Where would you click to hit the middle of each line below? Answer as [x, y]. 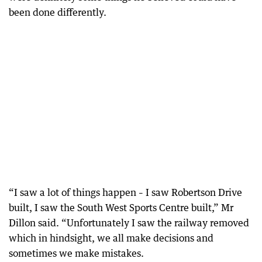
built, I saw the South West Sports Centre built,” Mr [121, 207]
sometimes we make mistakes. [76, 253]
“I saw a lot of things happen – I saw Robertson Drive [125, 192]
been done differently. [58, 12]
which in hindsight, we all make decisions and [111, 238]
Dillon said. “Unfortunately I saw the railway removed [129, 223]
